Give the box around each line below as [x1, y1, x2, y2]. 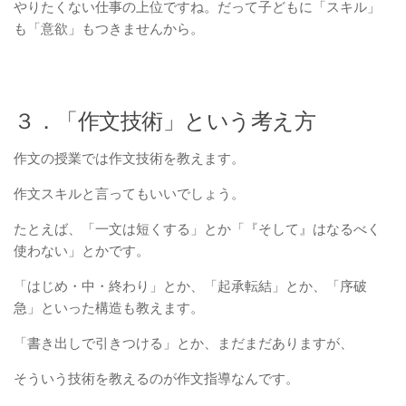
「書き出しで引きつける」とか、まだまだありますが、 [14, 333, 353, 353]
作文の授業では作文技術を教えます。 [14, 148, 245, 168]
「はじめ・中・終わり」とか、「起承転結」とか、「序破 [14, 275, 367, 295]
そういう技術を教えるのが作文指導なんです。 [14, 368, 299, 388]
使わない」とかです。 [14, 240, 150, 260]
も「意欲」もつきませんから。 [14, 18, 204, 38]
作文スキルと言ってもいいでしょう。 [14, 183, 245, 203]
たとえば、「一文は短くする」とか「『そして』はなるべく [14, 218, 381, 238]
